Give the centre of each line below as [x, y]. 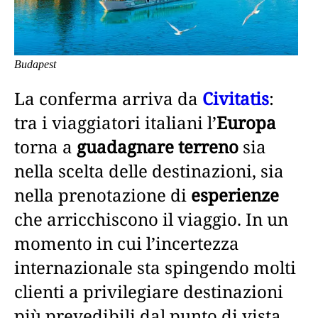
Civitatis [236, 98]
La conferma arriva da [108, 98]
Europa [246, 122]
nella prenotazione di [103, 194]
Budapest [35, 64]
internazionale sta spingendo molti [155, 267]
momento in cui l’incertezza [127, 243]
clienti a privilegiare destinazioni [149, 291]
